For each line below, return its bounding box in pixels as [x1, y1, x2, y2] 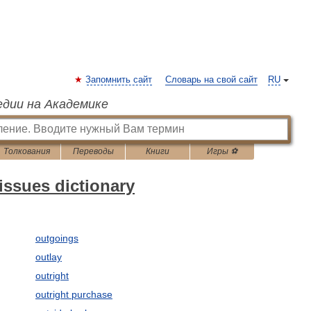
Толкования [3, 146, 50, 156]
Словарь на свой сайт [165, 75, 258, 85]
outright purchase [35, 289, 112, 300]
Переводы [72, 146, 114, 156]
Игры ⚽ [207, 146, 237, 156]
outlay [35, 251, 62, 262]
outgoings [35, 233, 78, 244]
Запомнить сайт [85, 75, 152, 85]
